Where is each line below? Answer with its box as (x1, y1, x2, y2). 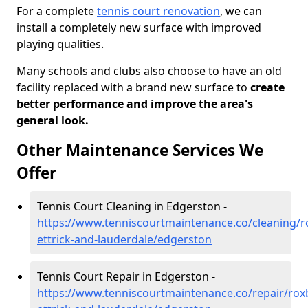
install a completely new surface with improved (16, 20, 261, 35)
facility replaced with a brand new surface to (16, 80, 247, 95)
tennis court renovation (97, 3, 220, 19)
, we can (220, 3, 262, 19)
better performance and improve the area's (16, 96, 253, 111)
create (247, 80, 285, 95)
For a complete (16, 3, 97, 19)
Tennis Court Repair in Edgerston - (37, 269, 215, 284)
